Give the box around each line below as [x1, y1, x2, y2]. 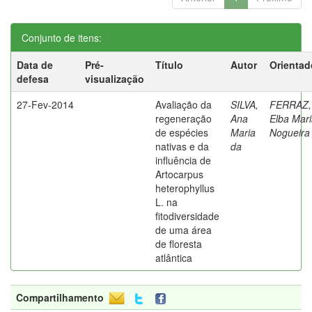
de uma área [155, 223, 212, 237]
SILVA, [231, 97, 258, 111]
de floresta [155, 237, 202, 251]
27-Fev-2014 [17, 97, 74, 111]
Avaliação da [155, 97, 212, 111]
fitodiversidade [155, 209, 219, 223]
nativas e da [155, 139, 209, 153]
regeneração [155, 111, 212, 125]
